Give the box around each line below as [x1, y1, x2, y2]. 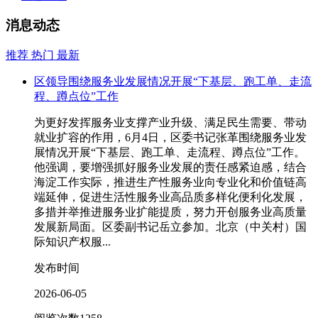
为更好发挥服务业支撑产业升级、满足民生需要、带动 [34, 116, 307, 129]
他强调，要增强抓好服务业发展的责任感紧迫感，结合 [34, 161, 307, 174]
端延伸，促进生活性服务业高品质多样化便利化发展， [34, 191, 307, 204]
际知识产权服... [34, 236, 111, 248]
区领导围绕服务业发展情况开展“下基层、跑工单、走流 [34, 75, 312, 88]
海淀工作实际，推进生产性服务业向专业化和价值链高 [34, 176, 307, 189]
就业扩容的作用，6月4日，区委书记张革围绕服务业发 [34, 131, 307, 144]
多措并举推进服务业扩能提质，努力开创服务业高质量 [34, 206, 307, 219]
